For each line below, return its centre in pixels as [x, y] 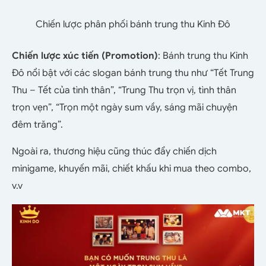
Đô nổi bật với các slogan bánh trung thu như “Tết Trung [133, 73]
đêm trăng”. [37, 125]
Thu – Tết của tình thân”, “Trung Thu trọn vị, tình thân [124, 91]
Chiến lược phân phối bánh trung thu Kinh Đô [133, 25]
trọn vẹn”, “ [36, 108]
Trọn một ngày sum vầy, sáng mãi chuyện [148, 108]
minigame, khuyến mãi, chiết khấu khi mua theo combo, [132, 169]
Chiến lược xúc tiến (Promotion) [85, 56]
